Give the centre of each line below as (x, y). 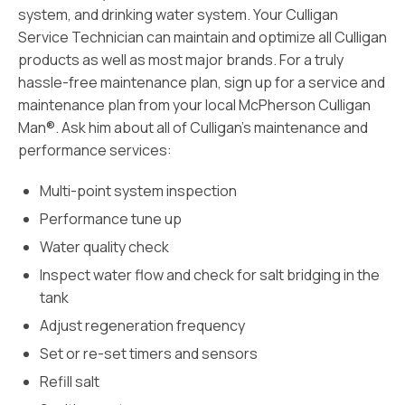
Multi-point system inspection (138, 191)
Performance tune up (111, 219)
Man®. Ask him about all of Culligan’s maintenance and (193, 127)
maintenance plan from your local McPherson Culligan (194, 105)
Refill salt (70, 381)
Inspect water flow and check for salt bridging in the (210, 275)
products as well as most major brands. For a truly (181, 60)
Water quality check (104, 247)
